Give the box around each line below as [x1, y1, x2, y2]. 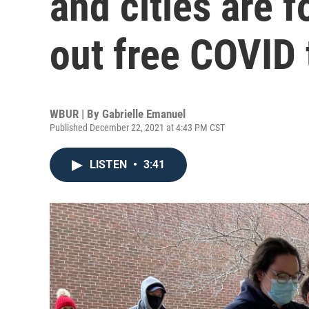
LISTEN [90, 158, 130, 171]
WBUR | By [50, 107, 102, 121]
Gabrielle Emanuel [102, 107, 186, 121]
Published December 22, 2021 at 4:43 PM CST [50, 122, 225, 133]
